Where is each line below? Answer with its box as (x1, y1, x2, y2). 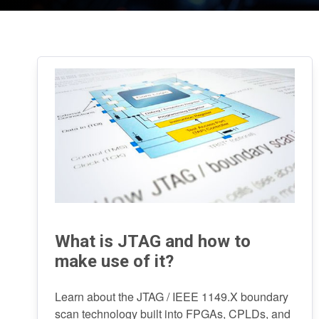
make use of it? (55, 251, 174, 271)
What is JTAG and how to (55, 231, 251, 251)
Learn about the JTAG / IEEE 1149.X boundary (55, 288, 288, 305)
